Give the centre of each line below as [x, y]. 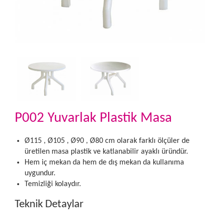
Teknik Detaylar [49, 205]
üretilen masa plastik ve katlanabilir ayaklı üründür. [106, 152]
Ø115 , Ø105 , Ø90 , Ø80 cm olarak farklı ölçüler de [107, 141]
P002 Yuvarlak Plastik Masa [93, 118]
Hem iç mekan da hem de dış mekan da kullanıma [104, 163]
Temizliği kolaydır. [53, 184]
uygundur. [40, 174]
